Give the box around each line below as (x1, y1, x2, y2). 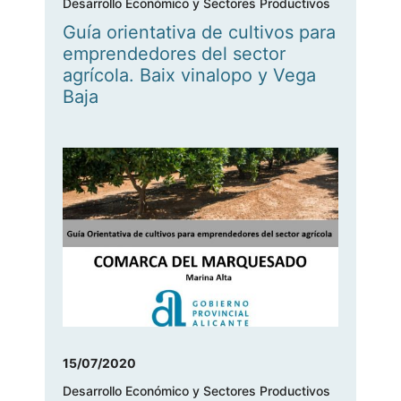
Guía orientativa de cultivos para (63, 21, 336, 44)
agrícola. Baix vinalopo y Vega (63, 64, 316, 87)
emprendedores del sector (63, 43, 286, 65)
